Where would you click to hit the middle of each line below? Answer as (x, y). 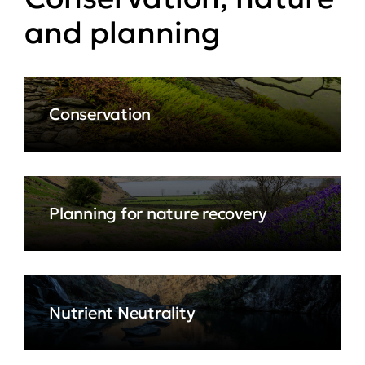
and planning (123, 33)
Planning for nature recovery (158, 213)
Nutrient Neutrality (122, 313)
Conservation (100, 114)
